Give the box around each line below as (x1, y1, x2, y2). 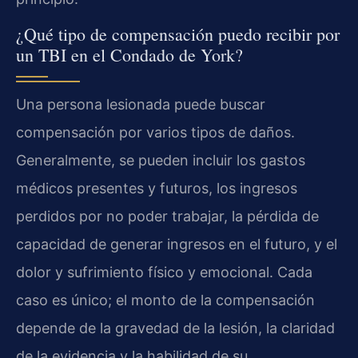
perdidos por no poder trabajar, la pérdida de (16, 208, 319, 225)
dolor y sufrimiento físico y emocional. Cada (16, 264, 312, 281)
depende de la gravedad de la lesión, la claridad (16, 320, 335, 337)
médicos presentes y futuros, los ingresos (16, 180, 297, 197)
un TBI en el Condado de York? (16, 43, 243, 67)
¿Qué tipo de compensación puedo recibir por (16, 22, 340, 46)
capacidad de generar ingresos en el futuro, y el (16, 236, 337, 253)
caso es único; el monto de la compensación (16, 292, 315, 309)
